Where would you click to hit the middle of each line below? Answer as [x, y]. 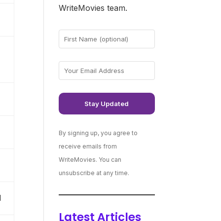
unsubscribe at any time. [94, 173]
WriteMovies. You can [90, 159]
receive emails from [88, 146]
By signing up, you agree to [98, 133]
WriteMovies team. [93, 8]
